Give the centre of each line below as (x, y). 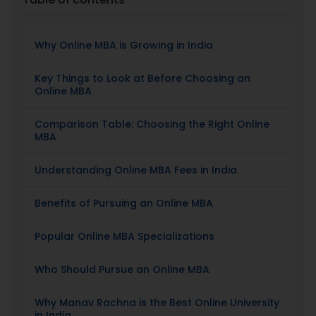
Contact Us (48, 113)
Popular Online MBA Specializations (125, 236)
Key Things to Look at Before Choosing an (143, 78)
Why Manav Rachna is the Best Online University (157, 302)
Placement (48, 20)
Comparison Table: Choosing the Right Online (152, 124)
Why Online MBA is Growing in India (124, 45)
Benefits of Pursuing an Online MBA (124, 203)
